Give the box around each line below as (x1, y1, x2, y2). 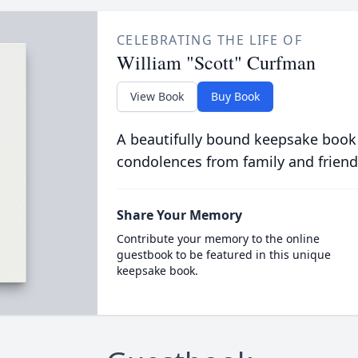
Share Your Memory (116, 206, 242, 224)
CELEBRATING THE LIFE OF (116, 31, 303, 49)
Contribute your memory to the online (116, 231, 320, 246)
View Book (129, 89, 184, 104)
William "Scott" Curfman (116, 50, 316, 75)
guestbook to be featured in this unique (116, 247, 331, 262)
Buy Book (210, 89, 260, 104)
